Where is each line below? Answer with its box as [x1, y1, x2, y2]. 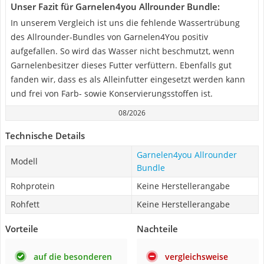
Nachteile [137, 223, 178, 235]
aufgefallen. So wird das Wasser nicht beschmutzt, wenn [11, 45, 235, 57]
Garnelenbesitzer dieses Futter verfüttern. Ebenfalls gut [11, 60, 232, 71]
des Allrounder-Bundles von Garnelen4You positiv [11, 31, 208, 42]
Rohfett [11, 199, 39, 210]
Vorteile [5, 223, 38, 235]
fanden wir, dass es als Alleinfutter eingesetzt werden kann [11, 74, 245, 85]
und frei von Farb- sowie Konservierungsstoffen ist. [11, 88, 213, 99]
